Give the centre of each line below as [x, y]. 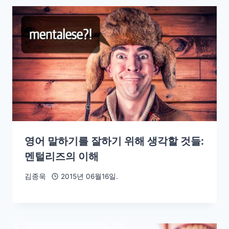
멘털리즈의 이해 [62, 156]
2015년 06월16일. [89, 177]
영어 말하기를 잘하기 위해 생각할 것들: [114, 141]
